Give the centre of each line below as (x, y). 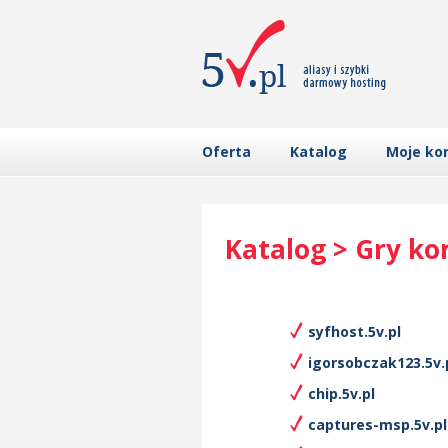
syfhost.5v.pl (354, 331)
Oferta (226, 151)
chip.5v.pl (341, 393)
